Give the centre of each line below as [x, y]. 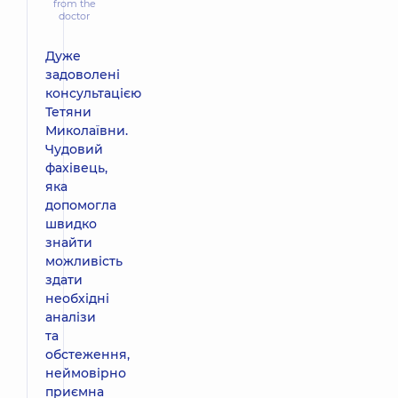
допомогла [81, 206]
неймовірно [86, 374]
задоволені [83, 75]
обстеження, [88, 355]
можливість [84, 262]
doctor [74, 16]
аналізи [71, 318]
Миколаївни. [87, 131]
